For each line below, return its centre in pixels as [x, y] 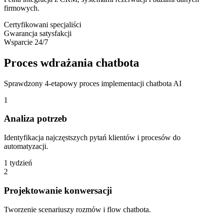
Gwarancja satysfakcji [38, 33]
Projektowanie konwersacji [58, 190]
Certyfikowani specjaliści [43, 24]
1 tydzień [18, 163]
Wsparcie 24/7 [26, 42]
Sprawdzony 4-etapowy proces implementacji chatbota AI [93, 83]
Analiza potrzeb [36, 119]
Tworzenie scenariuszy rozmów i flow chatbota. [77, 209]
